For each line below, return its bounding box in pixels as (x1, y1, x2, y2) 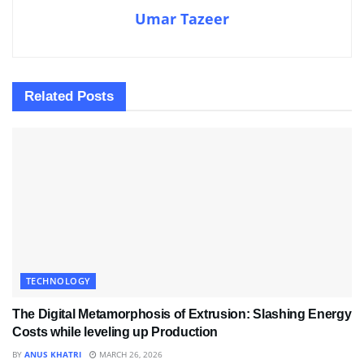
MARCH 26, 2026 (97, 349, 162, 361)
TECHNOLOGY (26, 275, 91, 288)
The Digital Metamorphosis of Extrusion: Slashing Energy (12, 307, 352, 322)
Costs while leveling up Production (12, 325, 219, 340)
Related (24, 89, 73, 105)
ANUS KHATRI (24, 349, 81, 361)
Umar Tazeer (135, 9, 229, 29)
